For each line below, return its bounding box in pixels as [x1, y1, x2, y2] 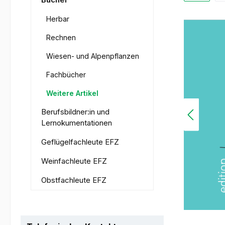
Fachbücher [46, 70, 86, 79]
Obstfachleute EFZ [41, 175, 106, 185]
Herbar [46, 15, 69, 24]
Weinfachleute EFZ [41, 156, 107, 166]
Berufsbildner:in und [41, 107, 109, 117]
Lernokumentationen [41, 118, 112, 128]
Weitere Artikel [46, 89, 98, 98]
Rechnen [46, 33, 76, 42]
